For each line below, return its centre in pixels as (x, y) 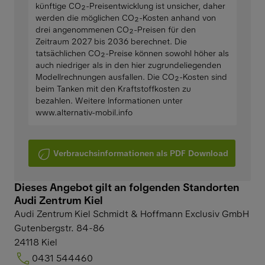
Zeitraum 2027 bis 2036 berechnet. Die (111, 41)
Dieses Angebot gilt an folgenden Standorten (127, 187)
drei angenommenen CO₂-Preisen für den (116, 29)
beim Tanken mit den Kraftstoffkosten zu (113, 88)
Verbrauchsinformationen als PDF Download (141, 153)
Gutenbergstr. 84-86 (59, 228)
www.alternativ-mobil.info (84, 112)
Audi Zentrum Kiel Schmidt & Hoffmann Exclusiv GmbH (132, 214)
